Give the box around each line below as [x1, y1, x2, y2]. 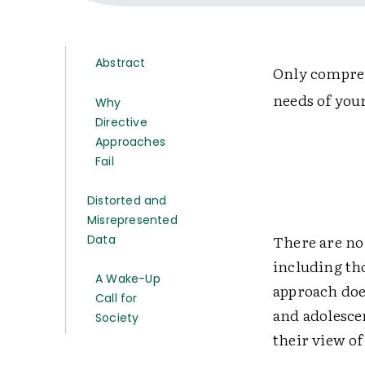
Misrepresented [87, 212, 178, 228]
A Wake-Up [95, 270, 161, 287]
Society [95, 310, 139, 326]
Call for [95, 290, 138, 306]
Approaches [95, 134, 165, 150]
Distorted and [87, 192, 167, 209]
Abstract [95, 55, 146, 71]
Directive [95, 114, 147, 130]
